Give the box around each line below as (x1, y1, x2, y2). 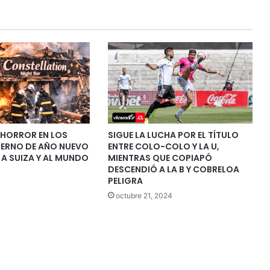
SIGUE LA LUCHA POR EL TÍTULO (107, 128, 239, 141)
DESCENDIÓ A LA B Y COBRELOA (107, 163, 239, 175)
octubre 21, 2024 (115, 190, 172, 200)
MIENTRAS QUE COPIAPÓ (107, 151, 212, 164)
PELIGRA (107, 174, 143, 187)
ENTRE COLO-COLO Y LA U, (107, 140, 219, 152)
